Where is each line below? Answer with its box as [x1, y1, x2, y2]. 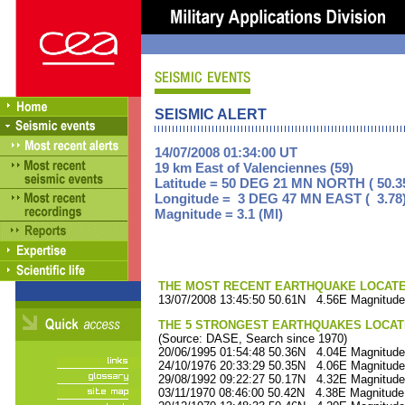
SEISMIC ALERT [155, 107, 267, 122]
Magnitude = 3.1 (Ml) [155, 206, 283, 221]
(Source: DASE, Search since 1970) [155, 332, 347, 345]
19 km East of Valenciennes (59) [155, 160, 353, 175]
